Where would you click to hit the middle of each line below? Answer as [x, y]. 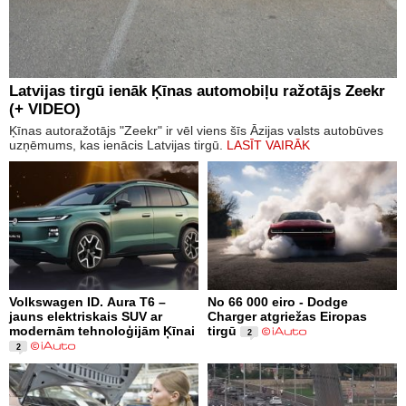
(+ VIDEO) [45, 109]
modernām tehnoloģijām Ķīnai [102, 330]
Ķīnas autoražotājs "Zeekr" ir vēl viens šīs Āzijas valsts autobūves [196, 130]
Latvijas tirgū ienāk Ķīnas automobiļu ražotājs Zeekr [197, 91]
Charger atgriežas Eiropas [287, 316]
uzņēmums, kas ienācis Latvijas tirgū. [118, 145]
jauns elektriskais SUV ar [86, 316]
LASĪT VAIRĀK [268, 145]
